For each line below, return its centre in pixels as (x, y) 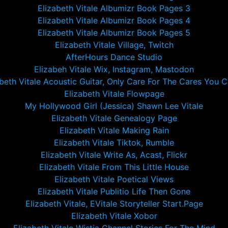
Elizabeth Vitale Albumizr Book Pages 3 (114, 8)
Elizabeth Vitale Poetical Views (114, 179)
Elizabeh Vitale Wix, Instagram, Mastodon (114, 69)
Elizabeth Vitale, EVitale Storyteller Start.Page (114, 204)
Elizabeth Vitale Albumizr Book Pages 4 (114, 20)
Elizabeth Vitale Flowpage (114, 94)
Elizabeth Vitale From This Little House (114, 167)
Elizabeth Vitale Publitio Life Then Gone (114, 191)
